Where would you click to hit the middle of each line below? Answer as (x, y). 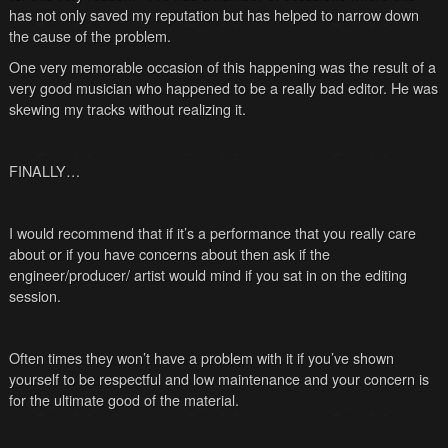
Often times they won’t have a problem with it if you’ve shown (201, 357)
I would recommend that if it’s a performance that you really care (212, 232)
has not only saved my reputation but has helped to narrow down (213, 14)
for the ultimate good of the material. (123, 399)
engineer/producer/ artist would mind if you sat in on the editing (207, 274)
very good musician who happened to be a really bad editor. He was (223, 87)
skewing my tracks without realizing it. (127, 108)
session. (36, 295)
